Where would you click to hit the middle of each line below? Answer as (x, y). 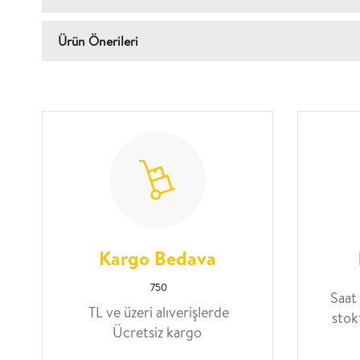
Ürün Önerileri (98, 41)
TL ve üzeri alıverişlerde (157, 313)
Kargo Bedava (157, 258)
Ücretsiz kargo (157, 333)
